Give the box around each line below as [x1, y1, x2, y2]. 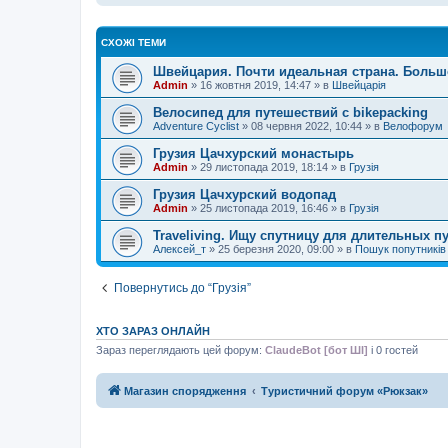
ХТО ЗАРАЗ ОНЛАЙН [96, 324, 210, 337]
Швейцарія [332, 78, 386, 91]
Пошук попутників [355, 242, 446, 255]
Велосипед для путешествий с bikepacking [153, 104, 428, 120]
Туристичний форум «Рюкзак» [261, 385, 428, 398]
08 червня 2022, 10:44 [251, 119, 362, 132]
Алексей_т [153, 242, 206, 255]
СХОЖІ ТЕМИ [101, 36, 166, 48]
